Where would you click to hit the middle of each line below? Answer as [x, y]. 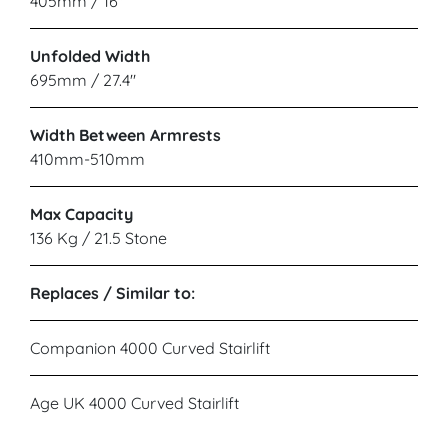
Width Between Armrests [125, 135]
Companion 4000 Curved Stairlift [150, 348]
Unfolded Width [90, 56]
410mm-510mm [87, 159]
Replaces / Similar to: [112, 293]
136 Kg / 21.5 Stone [98, 238]
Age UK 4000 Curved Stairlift [134, 403]
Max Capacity [81, 214]
